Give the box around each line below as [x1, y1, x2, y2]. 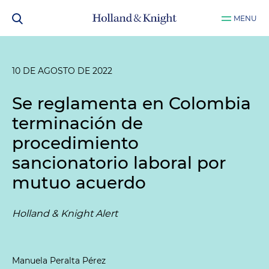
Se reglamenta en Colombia [12, 93, 251, 113]
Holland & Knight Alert [12, 208, 118, 219]
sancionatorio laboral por [12, 153, 226, 173]
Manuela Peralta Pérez [12, 255, 106, 266]
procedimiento [12, 133, 139, 153]
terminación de [12, 113, 143, 133]
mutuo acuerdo [12, 172, 146, 193]
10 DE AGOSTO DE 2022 [12, 65, 112, 76]
